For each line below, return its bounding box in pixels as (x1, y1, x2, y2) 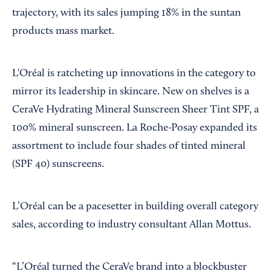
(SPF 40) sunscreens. (12, 158, 104, 170)
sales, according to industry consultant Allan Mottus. (12, 219, 251, 230)
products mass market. (12, 25, 114, 37)
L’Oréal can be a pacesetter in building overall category (12, 201, 258, 212)
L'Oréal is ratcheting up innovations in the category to (12, 68, 256, 79)
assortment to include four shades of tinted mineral (12, 140, 246, 152)
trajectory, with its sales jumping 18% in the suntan (12, 7, 241, 19)
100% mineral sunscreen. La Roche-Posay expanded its (12, 122, 257, 134)
